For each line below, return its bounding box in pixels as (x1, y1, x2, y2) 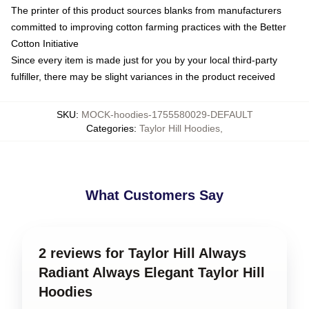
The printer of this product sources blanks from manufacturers (11, 5, 281, 17)
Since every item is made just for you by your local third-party (11, 54, 277, 66)
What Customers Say (86, 188, 223, 203)
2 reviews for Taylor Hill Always (39, 246, 246, 261)
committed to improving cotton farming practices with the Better (11, 21, 286, 33)
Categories (86, 123, 134, 134)
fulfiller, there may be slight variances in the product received (11, 71, 275, 83)
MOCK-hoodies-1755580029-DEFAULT (81, 109, 253, 121)
